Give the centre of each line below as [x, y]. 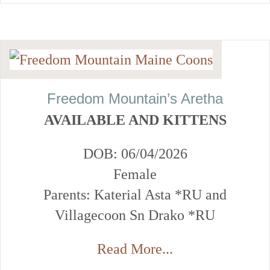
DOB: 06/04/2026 [135, 154]
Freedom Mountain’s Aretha [135, 99]
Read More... [135, 249]
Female [135, 174]
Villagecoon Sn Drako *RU [135, 215]
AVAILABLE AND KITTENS [135, 120]
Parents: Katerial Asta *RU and [135, 195]
